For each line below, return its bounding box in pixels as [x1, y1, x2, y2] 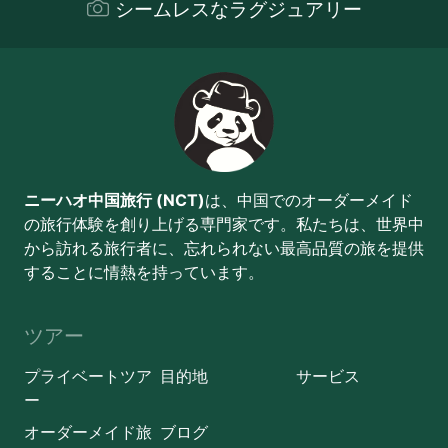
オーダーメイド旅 [24, 422, 152, 442]
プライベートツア [24, 366, 152, 386]
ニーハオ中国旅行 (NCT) [24, 190, 205, 210]
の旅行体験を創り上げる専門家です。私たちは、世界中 [24, 214, 424, 234]
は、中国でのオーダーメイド [205, 190, 413, 210]
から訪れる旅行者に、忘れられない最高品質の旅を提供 [24, 238, 424, 258]
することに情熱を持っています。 [24, 262, 264, 282]
